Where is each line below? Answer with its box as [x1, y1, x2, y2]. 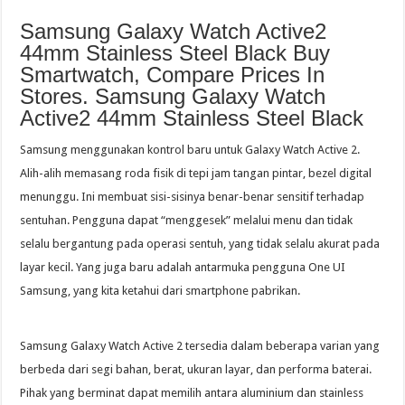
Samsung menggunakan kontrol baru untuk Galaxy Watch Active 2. [20, 142, 361, 156]
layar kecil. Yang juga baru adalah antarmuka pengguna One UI [20, 259, 346, 274]
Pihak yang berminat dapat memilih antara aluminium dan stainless [20, 385, 364, 400]
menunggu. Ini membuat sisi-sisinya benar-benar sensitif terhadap [20, 189, 365, 203]
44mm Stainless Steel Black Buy [20, 40, 331, 65]
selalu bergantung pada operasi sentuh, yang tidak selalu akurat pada [20, 236, 381, 250]
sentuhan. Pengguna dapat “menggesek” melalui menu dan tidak [20, 212, 353, 227]
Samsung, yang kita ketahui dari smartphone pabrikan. [20, 283, 301, 297]
